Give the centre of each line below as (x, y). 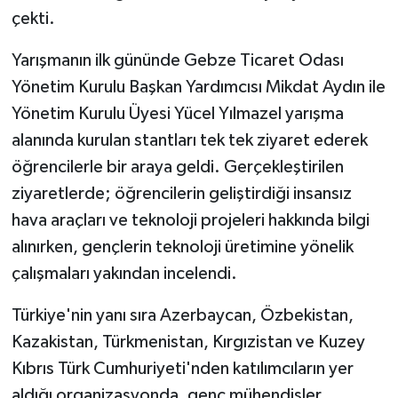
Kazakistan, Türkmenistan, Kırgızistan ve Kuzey (188, 342)
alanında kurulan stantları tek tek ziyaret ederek (189, 141)
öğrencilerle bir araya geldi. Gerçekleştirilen (177, 167)
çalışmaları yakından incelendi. (124, 274)
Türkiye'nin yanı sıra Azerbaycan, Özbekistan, (182, 316)
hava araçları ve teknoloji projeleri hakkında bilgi (190, 221)
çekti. (33, 19)
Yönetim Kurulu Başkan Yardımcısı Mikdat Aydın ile (198, 88)
